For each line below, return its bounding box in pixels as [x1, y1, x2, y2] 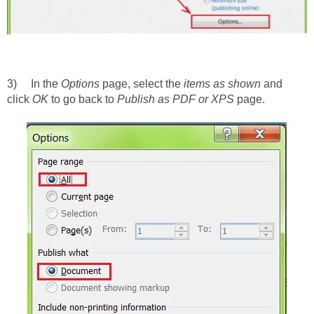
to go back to [48, 93, 117, 106]
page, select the [100, 78, 184, 90]
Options [61, 78, 100, 90]
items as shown [184, 78, 261, 90]
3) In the [7, 78, 61, 90]
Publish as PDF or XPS [117, 93, 234, 106]
